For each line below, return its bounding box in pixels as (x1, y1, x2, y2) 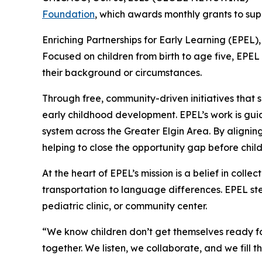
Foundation (42, 8, 95, 20)
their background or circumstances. (42, 66, 202, 78)
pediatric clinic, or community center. (42, 199, 207, 212)
